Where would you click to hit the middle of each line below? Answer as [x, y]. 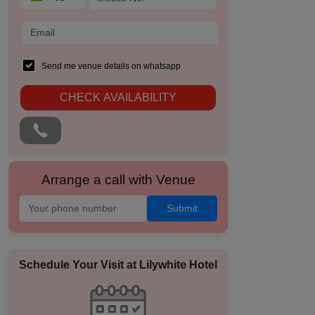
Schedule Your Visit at [79, 265]
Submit [182, 208]
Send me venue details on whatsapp [111, 66]
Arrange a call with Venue [118, 179]
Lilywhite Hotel [178, 265]
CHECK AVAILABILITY [118, 97]
